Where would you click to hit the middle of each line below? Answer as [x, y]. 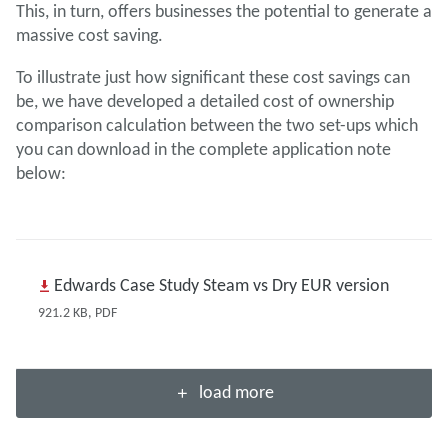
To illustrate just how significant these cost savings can [213, 77]
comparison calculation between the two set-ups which [217, 125]
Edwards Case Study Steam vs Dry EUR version [221, 285]
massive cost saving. [91, 35]
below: [43, 173]
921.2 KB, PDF [77, 313]
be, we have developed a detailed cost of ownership [205, 101]
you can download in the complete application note [203, 149]
